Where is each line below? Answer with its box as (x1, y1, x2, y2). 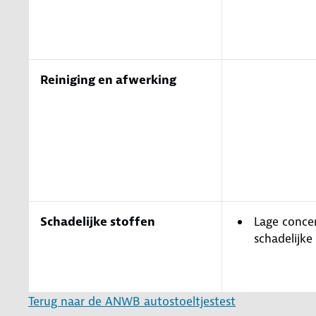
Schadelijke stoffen (40, 213, 155, 229)
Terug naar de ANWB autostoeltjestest (28, 293, 236, 309)
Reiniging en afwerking (40, 71, 176, 87)
